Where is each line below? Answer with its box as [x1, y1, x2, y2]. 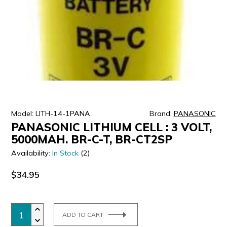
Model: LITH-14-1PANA [11, 109, 91, 119]
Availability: [11, 148, 53, 158]
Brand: [149, 109, 174, 119]
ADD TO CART [62, 210, 104, 218]
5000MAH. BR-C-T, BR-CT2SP [11, 132, 173, 147]
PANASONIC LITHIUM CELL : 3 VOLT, [11, 120, 212, 135]
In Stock [52, 148, 79, 158]
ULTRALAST [10, 13, 58, 23]
